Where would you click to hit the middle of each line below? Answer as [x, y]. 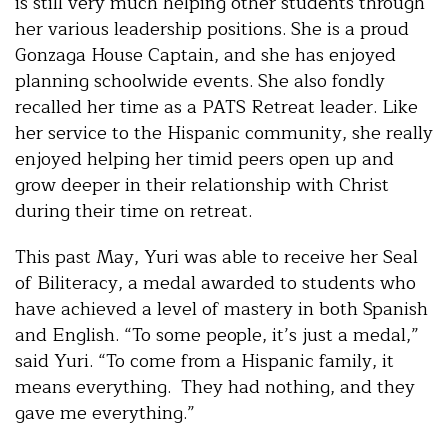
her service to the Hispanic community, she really [224, 132]
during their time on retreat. [133, 210]
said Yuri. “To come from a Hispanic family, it [204, 360]
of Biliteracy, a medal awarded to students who [215, 282]
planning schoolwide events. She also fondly [200, 80]
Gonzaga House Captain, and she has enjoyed [205, 54]
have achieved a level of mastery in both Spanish [221, 308]
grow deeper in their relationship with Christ [202, 184]
